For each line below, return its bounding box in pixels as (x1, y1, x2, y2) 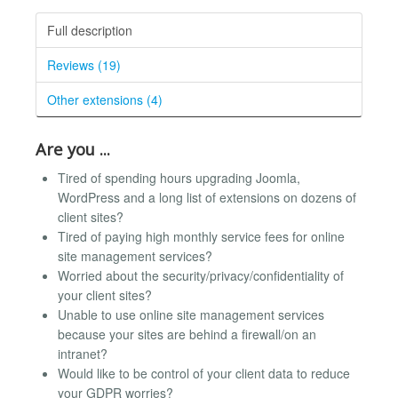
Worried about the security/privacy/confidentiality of (58, 267, 344, 285)
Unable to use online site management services (58, 306, 324, 324)
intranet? (58, 345, 107, 363)
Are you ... (36, 137, 110, 160)
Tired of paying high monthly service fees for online (58, 227, 345, 246)
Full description (47, 20, 132, 39)
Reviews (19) (47, 55, 121, 74)
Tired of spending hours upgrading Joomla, (58, 169, 300, 187)
